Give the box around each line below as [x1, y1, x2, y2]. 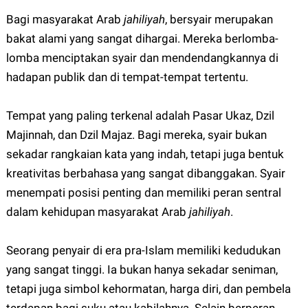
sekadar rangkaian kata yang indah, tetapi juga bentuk [5, 147, 284, 162]
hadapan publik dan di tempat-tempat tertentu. [5, 70, 248, 85]
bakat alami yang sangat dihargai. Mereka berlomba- [5, 32, 278, 46]
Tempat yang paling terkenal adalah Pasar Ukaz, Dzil [5, 109, 274, 123]
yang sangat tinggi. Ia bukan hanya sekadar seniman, [5, 263, 278, 277]
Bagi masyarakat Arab [5, 12, 124, 27]
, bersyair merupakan [164, 12, 273, 27]
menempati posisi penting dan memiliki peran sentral [5, 186, 281, 200]
